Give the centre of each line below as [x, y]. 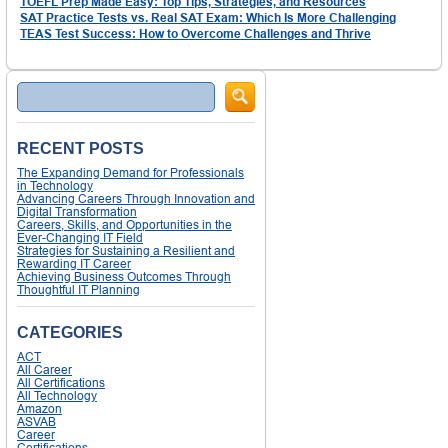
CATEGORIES [70, 332]
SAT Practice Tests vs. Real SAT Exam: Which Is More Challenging [208, 17]
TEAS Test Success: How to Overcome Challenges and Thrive [195, 33]
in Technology [55, 185]
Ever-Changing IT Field [80, 237]
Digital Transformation [77, 211]
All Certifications [61, 382]
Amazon [39, 408]
